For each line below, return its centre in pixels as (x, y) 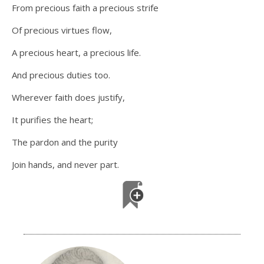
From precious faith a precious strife (85, 8)
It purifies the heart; (52, 120)
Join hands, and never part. (65, 165)
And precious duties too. (61, 75)
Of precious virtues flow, (62, 30)
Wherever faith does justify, (68, 98)
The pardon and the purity (65, 142)
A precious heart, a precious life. (76, 53)
